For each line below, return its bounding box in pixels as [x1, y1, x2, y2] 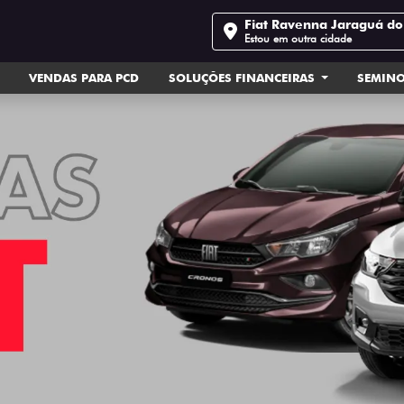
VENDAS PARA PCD [29, 70, 140, 85]
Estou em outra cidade [244, 31, 353, 45]
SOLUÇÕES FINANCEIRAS [168, 70, 318, 85]
